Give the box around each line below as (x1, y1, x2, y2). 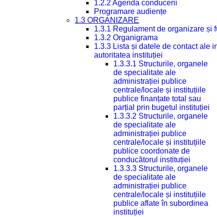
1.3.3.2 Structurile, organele (113, 112, 208, 120)
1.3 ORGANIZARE (75, 16, 139, 24)
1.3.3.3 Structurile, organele (113, 164, 208, 172)
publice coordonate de (113, 147, 190, 155)
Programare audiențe (94, 7, 167, 15)
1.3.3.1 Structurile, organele (113, 60, 208, 68)
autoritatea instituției (94, 51, 163, 59)
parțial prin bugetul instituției (113, 103, 210, 111)
